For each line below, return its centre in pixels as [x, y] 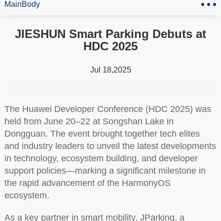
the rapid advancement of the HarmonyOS [87, 183]
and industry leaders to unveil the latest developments [110, 146]
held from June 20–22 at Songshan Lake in [89, 122]
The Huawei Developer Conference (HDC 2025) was [108, 109]
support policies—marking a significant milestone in [105, 171]
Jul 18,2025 [110, 70]
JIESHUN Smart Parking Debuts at [110, 34]
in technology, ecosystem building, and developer [101, 159]
